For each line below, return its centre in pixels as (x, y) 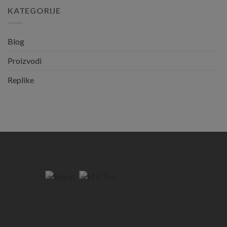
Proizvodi (25, 60)
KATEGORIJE (34, 11)
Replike (21, 80)
